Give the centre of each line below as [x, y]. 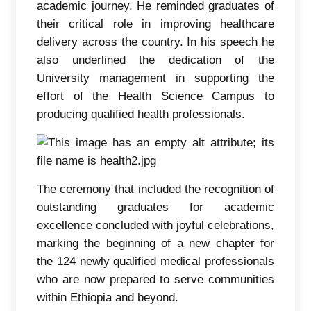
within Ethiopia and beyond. [108, 297]
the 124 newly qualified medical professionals [155, 261]
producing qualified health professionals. [141, 114]
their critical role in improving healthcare [155, 24]
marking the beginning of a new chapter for [155, 243]
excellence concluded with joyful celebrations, [155, 225]
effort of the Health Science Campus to [155, 96]
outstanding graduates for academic [155, 207]
